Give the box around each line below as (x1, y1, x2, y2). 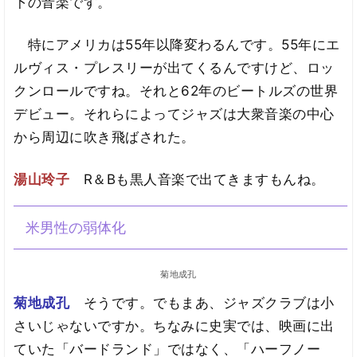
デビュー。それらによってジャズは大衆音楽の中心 (14, 105, 335, 122)
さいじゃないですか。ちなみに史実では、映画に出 (14, 318, 335, 335)
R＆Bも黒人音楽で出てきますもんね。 (83, 171, 325, 187)
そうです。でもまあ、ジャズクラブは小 (83, 295, 335, 312)
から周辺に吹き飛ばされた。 (14, 128, 195, 145)
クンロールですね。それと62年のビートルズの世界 (14, 82, 339, 99)
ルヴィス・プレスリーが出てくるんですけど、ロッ (14, 59, 335, 76)
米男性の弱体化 (25, 219, 126, 237)
